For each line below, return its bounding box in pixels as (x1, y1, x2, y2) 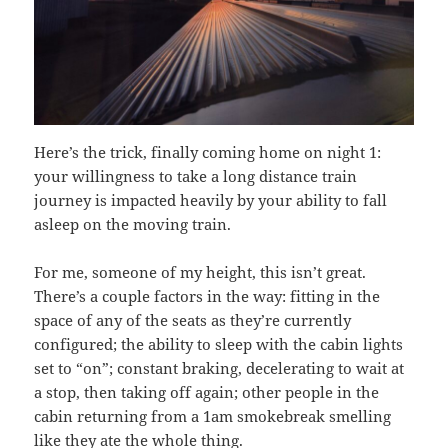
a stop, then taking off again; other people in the (34, 381, 380, 402)
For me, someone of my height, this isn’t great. (34, 261, 367, 282)
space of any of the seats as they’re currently (34, 309, 352, 330)
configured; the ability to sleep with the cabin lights (34, 333, 404, 354)
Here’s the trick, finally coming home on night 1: (34, 141, 382, 162)
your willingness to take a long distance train (34, 165, 358, 186)
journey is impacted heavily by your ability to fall (34, 189, 388, 210)
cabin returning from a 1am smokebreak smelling (34, 405, 392, 426)
